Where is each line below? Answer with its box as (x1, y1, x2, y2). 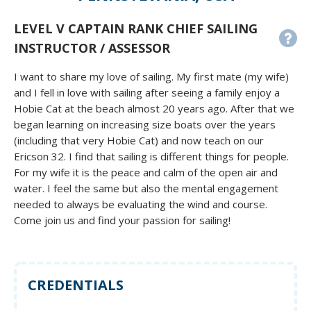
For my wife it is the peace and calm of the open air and (14, 165, 278, 180)
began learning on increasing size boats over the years (14, 117, 276, 132)
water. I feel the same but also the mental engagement (14, 181, 278, 196)
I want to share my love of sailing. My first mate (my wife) (14, 69, 289, 84)
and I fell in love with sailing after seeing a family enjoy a (14, 85, 280, 100)
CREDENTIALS (28, 276, 124, 295)
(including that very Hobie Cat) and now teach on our (14, 133, 264, 148)
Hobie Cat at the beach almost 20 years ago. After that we (14, 101, 294, 116)
